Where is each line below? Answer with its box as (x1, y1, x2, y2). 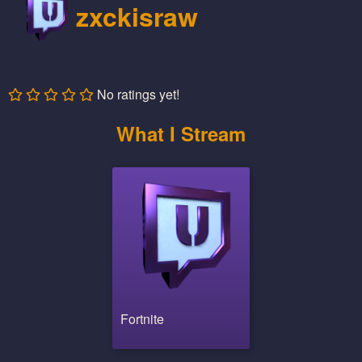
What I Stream (116, 120, 246, 148)
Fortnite (120, 309, 164, 329)
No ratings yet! (94, 85, 179, 104)
